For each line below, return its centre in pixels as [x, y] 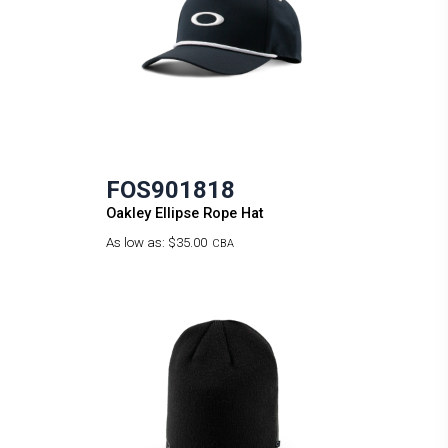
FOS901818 [170, 190]
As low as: [136, 243]
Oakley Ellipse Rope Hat [184, 213]
